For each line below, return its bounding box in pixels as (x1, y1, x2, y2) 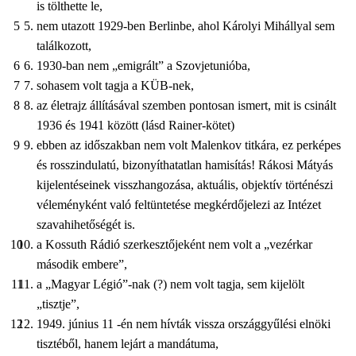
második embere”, (37, 257, 127, 271)
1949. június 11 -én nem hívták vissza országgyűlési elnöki (37, 316, 331, 331)
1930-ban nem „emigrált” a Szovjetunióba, (37, 58, 250, 72)
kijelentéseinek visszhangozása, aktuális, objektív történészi (37, 177, 333, 192)
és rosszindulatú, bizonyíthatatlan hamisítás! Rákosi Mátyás (37, 157, 333, 172)
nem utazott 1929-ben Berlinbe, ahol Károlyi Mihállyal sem (37, 18, 335, 33)
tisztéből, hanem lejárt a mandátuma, (37, 336, 219, 350)
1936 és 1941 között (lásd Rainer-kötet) (37, 118, 234, 132)
